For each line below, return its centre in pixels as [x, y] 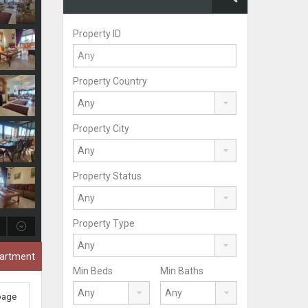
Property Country [110, 81]
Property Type [104, 223]
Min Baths [182, 271]
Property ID [97, 34]
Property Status [107, 176]
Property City [101, 129]
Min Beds [93, 271]
